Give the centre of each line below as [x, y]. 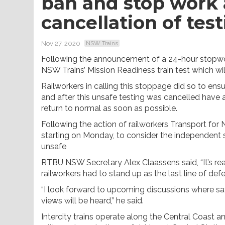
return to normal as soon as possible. [109, 108]
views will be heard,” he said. [92, 200]
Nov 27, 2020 [61, 43]
